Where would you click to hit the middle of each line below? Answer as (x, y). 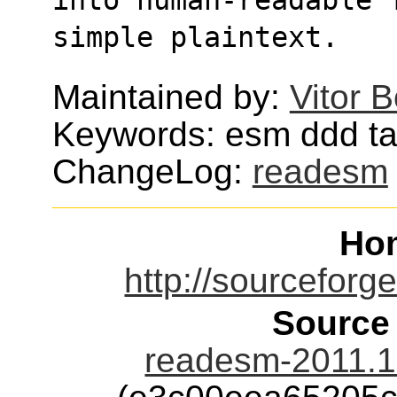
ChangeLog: (152, 171)
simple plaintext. (195, 37)
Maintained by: (171, 97)
